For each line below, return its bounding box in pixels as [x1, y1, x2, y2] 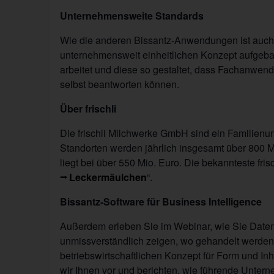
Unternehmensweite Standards [60, 8, 204, 23]
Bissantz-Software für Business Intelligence [60, 194, 262, 209]
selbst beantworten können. [60, 76, 179, 91]
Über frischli [60, 101, 116, 116]
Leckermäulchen [69, 169, 147, 184]
